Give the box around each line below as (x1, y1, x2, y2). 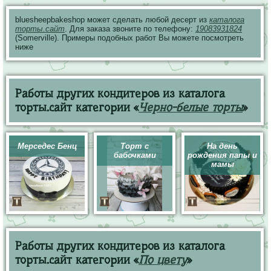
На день (207, 142, 238, 151)
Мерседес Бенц (17, 142, 77, 151)
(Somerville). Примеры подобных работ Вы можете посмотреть (15, 33, 244, 42)
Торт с (120, 142, 149, 151)
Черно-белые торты (139, 100, 243, 114)
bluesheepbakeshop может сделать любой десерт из (15, 15, 209, 24)
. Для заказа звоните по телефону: (65, 24, 195, 33)
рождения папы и (188, 151, 257, 160)
